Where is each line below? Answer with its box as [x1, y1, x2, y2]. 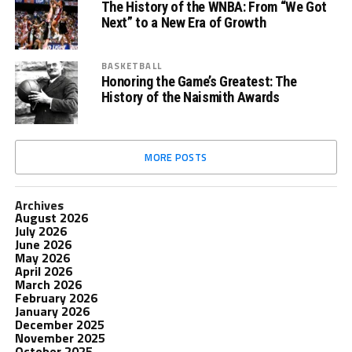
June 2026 [14, 235, 71, 254]
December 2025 [14, 315, 104, 334]
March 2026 [14, 275, 82, 294]
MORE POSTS [145, 149, 207, 165]
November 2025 [14, 328, 105, 347]
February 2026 [14, 288, 97, 307]
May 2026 [14, 248, 70, 267]
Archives [14, 196, 64, 214]
